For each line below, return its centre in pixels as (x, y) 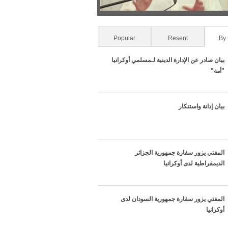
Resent (178, 38)
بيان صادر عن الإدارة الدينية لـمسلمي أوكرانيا (168, 60)
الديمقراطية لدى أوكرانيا (194, 164)
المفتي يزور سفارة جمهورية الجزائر (180, 153)
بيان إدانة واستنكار (202, 107)
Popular (125, 38)
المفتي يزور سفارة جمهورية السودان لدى (173, 199)
